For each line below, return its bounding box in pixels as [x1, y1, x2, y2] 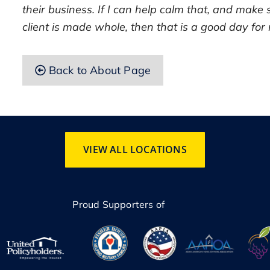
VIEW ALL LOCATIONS [83, 142, 187, 156]
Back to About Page [48, 63, 151, 77]
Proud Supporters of [72, 198, 165, 211]
